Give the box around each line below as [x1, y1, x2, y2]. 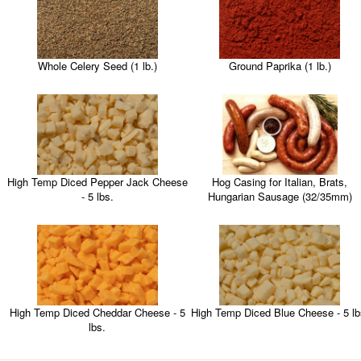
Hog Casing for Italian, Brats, [212, 174, 348, 190]
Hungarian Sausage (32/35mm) [207, 189, 352, 205]
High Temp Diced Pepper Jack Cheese [6, 174, 188, 190]
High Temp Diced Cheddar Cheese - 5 [9, 305, 185, 321]
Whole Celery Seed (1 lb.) [37, 58, 157, 73]
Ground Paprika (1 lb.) [228, 58, 331, 73]
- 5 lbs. [81, 189, 114, 205]
